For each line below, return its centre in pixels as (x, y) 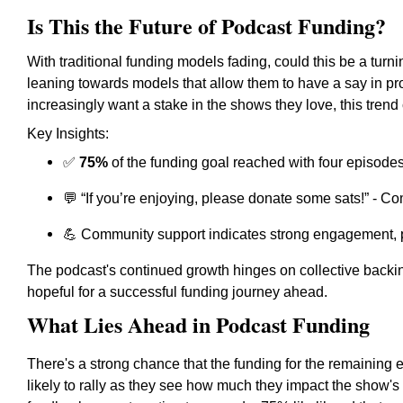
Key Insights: (68, 134)
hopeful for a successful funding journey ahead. (177, 292)
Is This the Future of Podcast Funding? (206, 26)
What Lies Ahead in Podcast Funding (198, 324)
